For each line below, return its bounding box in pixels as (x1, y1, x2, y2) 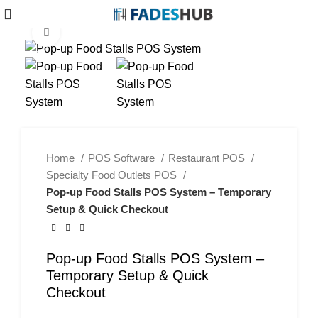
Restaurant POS (168, 152, 248, 165)
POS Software (88, 152, 158, 165)
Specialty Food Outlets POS (46, 169, 180, 182)
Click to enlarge (60, 26, 136, 38)
